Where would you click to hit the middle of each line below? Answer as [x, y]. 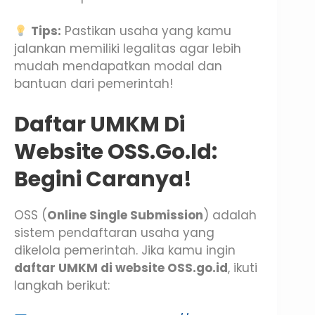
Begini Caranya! [103, 179]
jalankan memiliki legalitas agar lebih [128, 49]
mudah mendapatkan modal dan [118, 66]
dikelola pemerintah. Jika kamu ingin [125, 250]
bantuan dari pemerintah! [94, 84]
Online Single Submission [125, 215]
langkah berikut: [62, 285]
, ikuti [243, 268]
